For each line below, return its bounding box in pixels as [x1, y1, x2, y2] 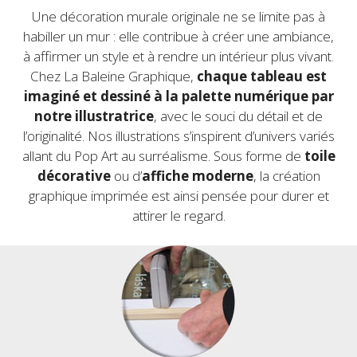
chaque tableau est [197, 66, 327, 85]
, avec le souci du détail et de [154, 106, 323, 125]
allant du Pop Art [22, 146, 118, 165]
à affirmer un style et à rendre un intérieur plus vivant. [23, 46, 334, 65]
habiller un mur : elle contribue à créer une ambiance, [23, 26, 334, 45]
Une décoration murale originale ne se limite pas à [32, 6, 325, 25]
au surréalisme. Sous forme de [120, 146, 304, 165]
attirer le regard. [131, 206, 226, 225]
